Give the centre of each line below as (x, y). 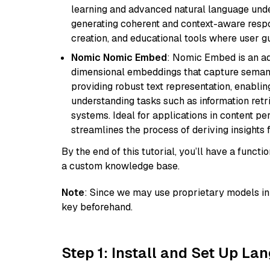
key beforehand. (97, 207)
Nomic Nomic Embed (119, 58)
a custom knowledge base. (121, 166)
